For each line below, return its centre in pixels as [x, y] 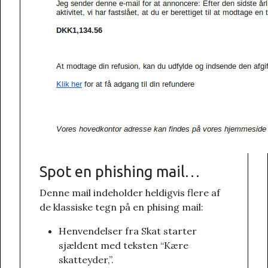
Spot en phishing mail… [120, 172]
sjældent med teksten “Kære [124, 246]
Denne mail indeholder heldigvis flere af [130, 193]
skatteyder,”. [86, 260]
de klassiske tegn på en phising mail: [121, 207]
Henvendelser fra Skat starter [128, 231]
